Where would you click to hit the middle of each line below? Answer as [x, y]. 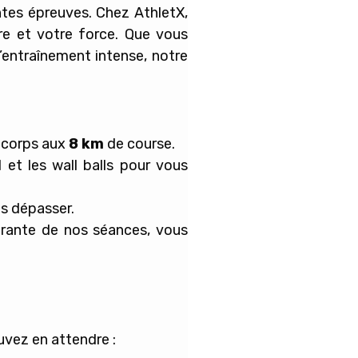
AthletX [159, 13]
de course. [139, 143]
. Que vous [152, 35]
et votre [48, 35]
